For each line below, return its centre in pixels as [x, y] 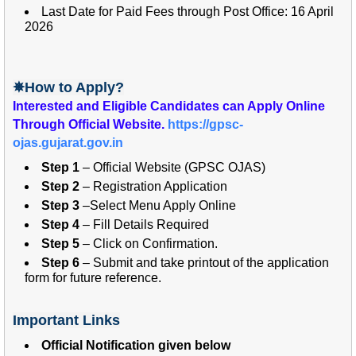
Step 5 [62, 243]
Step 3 [60, 205]
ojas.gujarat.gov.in [68, 142]
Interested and [58, 106]
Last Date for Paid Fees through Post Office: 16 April [188, 11]
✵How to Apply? [68, 87]
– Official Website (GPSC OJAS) [172, 167]
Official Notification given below [136, 345]
